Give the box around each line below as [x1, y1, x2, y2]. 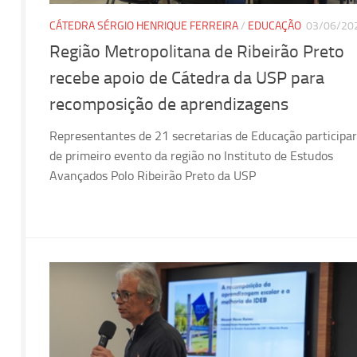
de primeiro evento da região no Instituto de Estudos [49, 148, 333, 164]
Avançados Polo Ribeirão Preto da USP [49, 168, 256, 184]
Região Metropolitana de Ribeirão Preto [49, 41, 344, 63]
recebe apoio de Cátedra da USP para [49, 68, 324, 89]
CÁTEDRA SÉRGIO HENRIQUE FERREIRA [49, 19, 238, 33]
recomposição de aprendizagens [49, 94, 288, 116]
